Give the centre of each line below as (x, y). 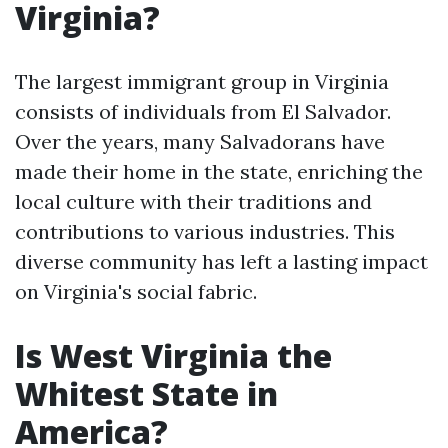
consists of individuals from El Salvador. (203, 111)
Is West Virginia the (173, 355)
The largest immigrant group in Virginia (202, 81)
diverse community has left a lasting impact (221, 261)
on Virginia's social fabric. (136, 291)
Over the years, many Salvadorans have (200, 141)
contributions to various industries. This (205, 231)
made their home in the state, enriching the (219, 171)
